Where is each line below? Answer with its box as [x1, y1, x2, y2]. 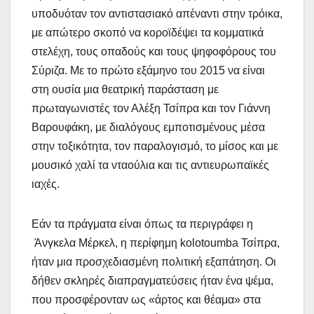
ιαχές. [32, 177, 60, 190]
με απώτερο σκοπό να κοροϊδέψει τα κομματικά [32, 26, 264, 39]
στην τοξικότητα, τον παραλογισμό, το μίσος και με [32, 139, 278, 152]
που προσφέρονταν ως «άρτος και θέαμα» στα [32, 293, 261, 306]
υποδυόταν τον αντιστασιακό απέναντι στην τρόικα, [32, 7, 282, 20]
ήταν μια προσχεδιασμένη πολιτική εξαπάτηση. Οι [32, 255, 276, 268]
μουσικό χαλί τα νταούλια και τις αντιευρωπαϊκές [32, 158, 269, 171]
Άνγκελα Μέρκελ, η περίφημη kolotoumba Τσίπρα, [32, 236, 280, 249]
